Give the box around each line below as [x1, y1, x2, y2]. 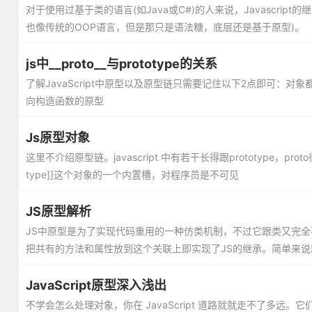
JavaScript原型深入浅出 [25, 278, 166, 292]
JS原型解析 [25, 204, 91, 219]
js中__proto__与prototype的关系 [25, 56, 217, 71]
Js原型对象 [25, 130, 90, 145]
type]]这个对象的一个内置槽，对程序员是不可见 [25, 169, 239, 180]
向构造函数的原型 [25, 95, 104, 107]
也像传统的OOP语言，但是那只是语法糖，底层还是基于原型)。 [25, 21, 304, 33]
